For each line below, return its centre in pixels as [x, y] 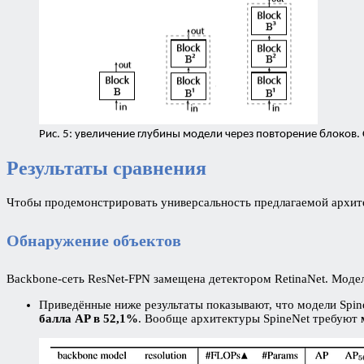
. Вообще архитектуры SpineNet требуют [249, 318]
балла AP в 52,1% [89, 318]
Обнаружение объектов [94, 240]
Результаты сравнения [106, 169]
